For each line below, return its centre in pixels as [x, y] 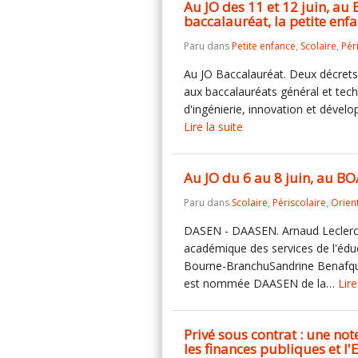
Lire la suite [213, 127]
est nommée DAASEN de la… [261, 283]
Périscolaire [299, 203]
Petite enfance [264, 46]
